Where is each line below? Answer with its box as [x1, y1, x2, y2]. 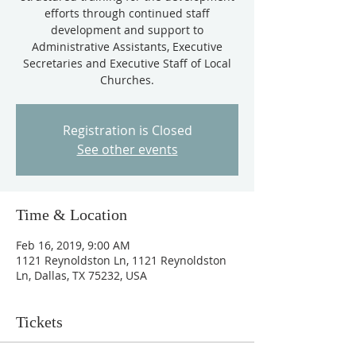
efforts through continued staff [44, 6, 210, 21]
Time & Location [16, 206, 127, 223]
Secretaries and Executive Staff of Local [23, 56, 231, 71]
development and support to [51, 22, 203, 37]
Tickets [16, 313, 63, 331]
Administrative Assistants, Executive [32, 39, 222, 54]
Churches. [100, 72, 154, 87]
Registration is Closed [62, 122, 192, 139]
